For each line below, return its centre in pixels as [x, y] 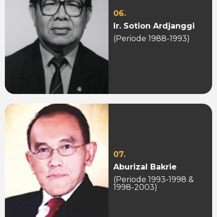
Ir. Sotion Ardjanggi [154, 26]
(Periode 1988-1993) [152, 39]
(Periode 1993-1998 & [154, 179]
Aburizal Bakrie [145, 167]
